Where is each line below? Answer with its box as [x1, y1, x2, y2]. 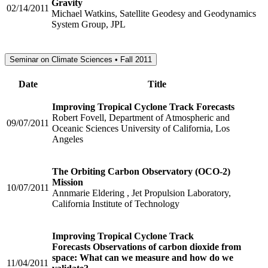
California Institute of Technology [52, 199, 179, 209]
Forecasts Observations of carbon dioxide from [52, 242, 241, 252]
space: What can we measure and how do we [52, 252, 233, 263]
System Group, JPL [51, 19, 126, 29]
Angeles [52, 134, 86, 145]
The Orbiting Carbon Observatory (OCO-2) [52, 166, 230, 177]
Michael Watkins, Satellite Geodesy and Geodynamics [51, 8, 256, 19]
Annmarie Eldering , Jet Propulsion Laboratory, [52, 188, 231, 199]
